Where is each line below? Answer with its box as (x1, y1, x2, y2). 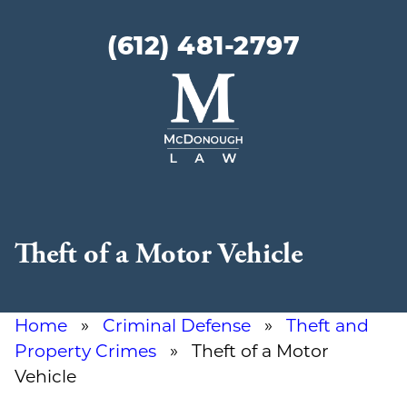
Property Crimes (15, 338, 156, 362)
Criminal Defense (103, 313, 251, 336)
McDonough (242, 74, 344, 95)
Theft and (286, 313, 369, 336)
